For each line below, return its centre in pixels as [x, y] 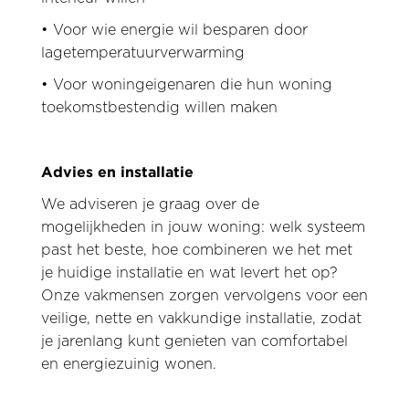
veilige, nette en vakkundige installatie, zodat [201, 319]
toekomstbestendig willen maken [159, 108]
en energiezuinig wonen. [128, 364]
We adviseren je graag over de [150, 204]
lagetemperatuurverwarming [142, 53]
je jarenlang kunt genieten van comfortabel [194, 341]
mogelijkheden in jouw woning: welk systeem [203, 227]
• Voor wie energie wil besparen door [174, 30]
